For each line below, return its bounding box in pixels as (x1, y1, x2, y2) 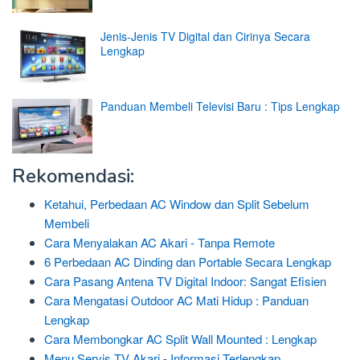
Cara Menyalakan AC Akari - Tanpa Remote (44, 233, 275, 251)
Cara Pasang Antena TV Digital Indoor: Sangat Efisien (44, 272, 326, 289)
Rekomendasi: (12, 162, 134, 189)
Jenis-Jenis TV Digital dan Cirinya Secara (100, 27, 310, 44)
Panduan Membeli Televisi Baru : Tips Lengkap (100, 98, 340, 115)
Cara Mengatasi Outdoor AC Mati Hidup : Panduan (44, 291, 309, 309)
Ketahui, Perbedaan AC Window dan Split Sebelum (44, 194, 309, 212)
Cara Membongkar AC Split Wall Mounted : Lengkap (44, 329, 317, 347)
